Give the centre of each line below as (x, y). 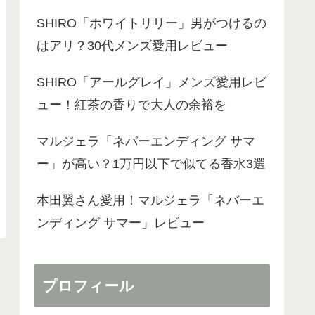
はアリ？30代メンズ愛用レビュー (132, 46)
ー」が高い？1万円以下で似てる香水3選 (151, 164)
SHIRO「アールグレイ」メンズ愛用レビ (152, 83)
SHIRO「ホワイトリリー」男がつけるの (152, 24)
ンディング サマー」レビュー (121, 223)
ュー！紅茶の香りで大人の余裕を (131, 105)
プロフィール (88, 285)
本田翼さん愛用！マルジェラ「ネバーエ (150, 201)
